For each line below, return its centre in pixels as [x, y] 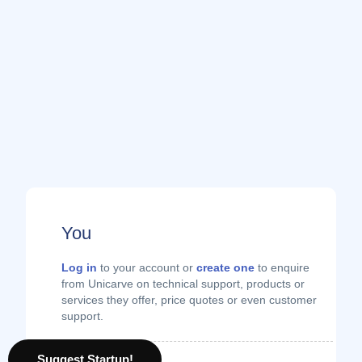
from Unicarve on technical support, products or [183, 284]
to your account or [147, 268]
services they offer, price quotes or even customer [189, 300]
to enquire [282, 268]
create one [225, 268]
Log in [79, 268]
